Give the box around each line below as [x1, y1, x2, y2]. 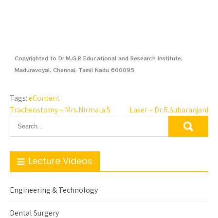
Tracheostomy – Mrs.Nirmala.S [10, 105, 110, 115]
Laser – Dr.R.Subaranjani [129, 105, 208, 115]
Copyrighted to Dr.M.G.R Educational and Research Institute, [15, 54, 182, 62]
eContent [29, 93, 60, 103]
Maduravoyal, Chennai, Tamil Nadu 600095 [15, 66, 134, 73]
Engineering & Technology [10, 185, 98, 195]
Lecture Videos [29, 155, 92, 167]
